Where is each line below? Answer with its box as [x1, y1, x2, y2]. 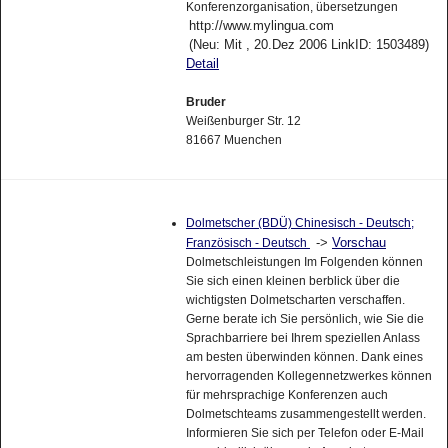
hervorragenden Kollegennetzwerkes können [185, 368, 432, 383]
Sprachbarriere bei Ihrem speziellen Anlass [185, 330, 420, 345]
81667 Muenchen [185, 132, 282, 147]
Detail [185, 55, 219, 71]
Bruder [185, 94, 226, 109]
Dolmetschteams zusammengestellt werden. [185, 406, 426, 421]
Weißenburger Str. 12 [185, 113, 301, 128]
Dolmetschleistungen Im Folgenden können [185, 254, 423, 269]
